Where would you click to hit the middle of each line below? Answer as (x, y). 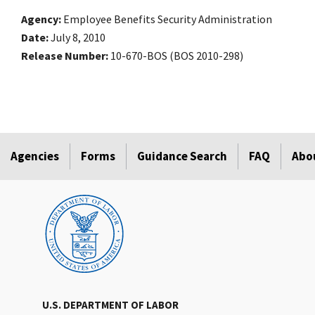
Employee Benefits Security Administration (168, 19)
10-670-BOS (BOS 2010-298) (177, 56)
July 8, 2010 (78, 38)
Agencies (35, 156)
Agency (40, 19)
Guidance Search (182, 156)
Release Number (63, 56)
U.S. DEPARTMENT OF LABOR (110, 305)
